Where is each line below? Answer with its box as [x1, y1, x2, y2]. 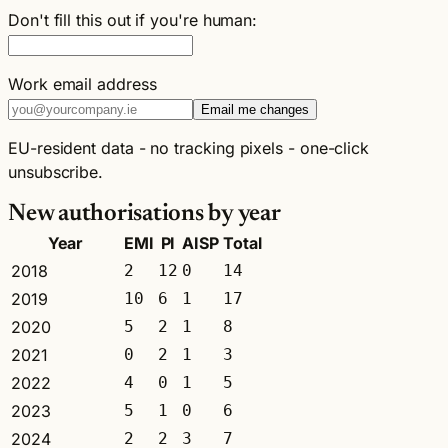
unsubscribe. [8, 161, 104, 182]
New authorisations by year [8, 201, 281, 226]
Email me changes [201, 101, 309, 117]
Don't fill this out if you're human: [8, 9, 258, 30]
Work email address [8, 73, 157, 94]
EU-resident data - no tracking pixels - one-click [8, 137, 370, 158]
